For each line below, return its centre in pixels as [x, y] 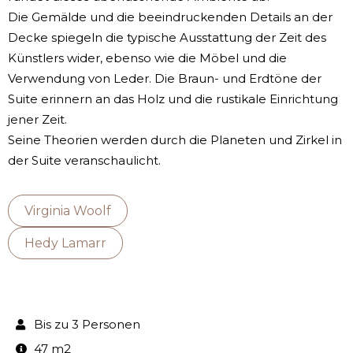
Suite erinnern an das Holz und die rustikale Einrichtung [173, 99]
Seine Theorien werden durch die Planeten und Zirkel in [175, 140]
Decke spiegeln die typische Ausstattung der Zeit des [167, 38]
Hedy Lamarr [65, 243]
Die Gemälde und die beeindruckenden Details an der [170, 17]
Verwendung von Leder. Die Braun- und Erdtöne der [165, 79]
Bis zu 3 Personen [87, 325]
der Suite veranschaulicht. [84, 161]
